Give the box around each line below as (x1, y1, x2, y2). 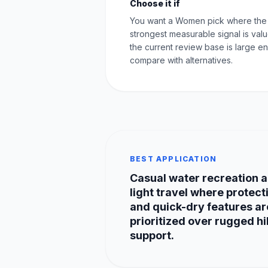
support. (130, 229, 174, 242)
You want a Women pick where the (130, 15, 267, 26)
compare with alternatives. (130, 54, 233, 65)
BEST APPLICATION (130, 154, 217, 163)
